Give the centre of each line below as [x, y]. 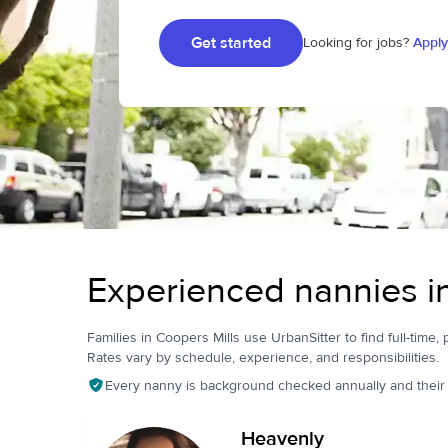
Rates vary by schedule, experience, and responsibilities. [263, 357]
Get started [231, 43]
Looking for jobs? [356, 43]
